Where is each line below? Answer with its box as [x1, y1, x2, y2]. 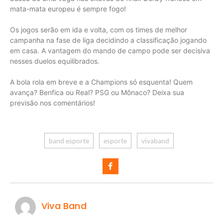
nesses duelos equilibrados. [10, 56, 100, 65]
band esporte [48, 136, 89, 145]
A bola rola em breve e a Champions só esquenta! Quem [10, 77, 193, 86]
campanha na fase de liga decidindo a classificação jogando [10, 35, 207, 44]
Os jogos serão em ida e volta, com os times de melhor [10, 25, 187, 34]
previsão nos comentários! [10, 98, 95, 107]
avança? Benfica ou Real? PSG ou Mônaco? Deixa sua [10, 88, 184, 97]
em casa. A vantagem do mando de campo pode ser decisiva [10, 46, 210, 55]
